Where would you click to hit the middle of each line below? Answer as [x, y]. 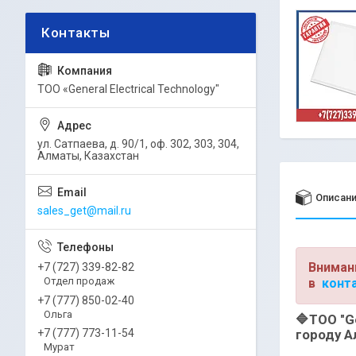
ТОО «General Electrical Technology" [128, 89]
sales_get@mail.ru [84, 211]
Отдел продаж [79, 281]
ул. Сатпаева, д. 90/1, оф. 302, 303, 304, [138, 144]
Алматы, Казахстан [88, 156]
